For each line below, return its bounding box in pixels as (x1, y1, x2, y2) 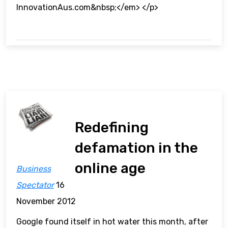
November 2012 (16, 196, 76, 207)
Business (16, 164, 51, 174)
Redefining (75, 119, 149, 136)
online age (75, 160, 146, 177)
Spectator (16, 180, 54, 190)
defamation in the (75, 139, 198, 157)
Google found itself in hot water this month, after (16, 217, 208, 227)
